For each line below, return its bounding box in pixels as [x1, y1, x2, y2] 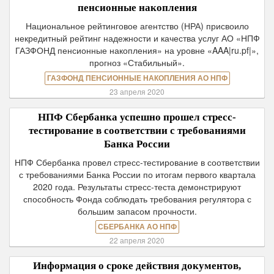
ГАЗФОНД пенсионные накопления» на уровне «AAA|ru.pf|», [15, 44, 259, 56]
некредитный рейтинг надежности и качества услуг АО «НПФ [14, 32, 260, 44]
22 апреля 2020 [109, 235, 165, 245]
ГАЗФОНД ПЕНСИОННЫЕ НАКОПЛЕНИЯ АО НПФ [46, 74, 228, 83]
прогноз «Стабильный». [89, 56, 185, 68]
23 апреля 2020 [109, 86, 165, 97]
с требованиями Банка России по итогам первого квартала [18, 168, 256, 180]
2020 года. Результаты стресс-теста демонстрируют [33, 180, 241, 193]
